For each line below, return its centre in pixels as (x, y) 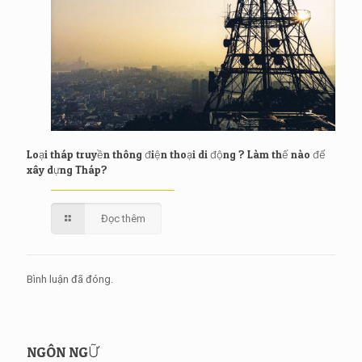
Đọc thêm (124, 218)
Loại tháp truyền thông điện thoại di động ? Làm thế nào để (176, 154)
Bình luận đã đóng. (70, 279)
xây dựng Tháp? (67, 169)
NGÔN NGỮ (63, 351)
